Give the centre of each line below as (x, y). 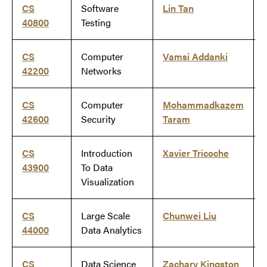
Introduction (107, 153)
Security (98, 119)
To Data (97, 167)
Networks (101, 71)
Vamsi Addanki (195, 57)
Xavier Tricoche (196, 153)
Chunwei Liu (190, 216)
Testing (96, 23)
